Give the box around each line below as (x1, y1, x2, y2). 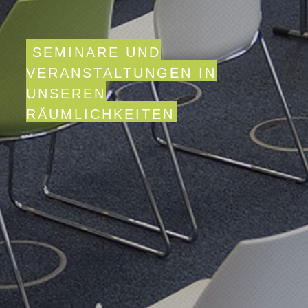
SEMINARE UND (32, 45, 162, 60)
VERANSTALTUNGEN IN (26, 65, 217, 81)
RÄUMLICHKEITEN (26, 107, 175, 122)
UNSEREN (26, 86, 107, 102)
